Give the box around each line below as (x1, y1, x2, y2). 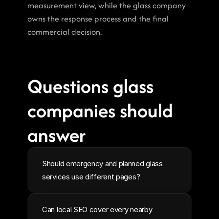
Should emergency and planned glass (42, 159, 163, 168)
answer (27, 121, 86, 149)
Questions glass (27, 72, 153, 100)
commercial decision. (27, 26, 102, 38)
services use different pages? (42, 172, 140, 181)
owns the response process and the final (27, 13, 169, 24)
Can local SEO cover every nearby (42, 205, 153, 214)
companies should (27, 97, 173, 124)
